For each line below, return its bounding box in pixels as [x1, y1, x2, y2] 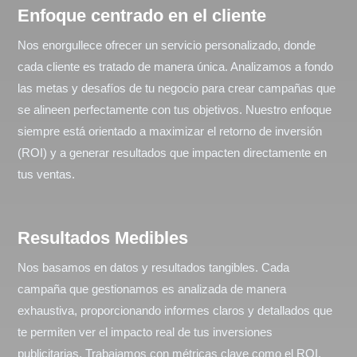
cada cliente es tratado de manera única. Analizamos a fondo [18, 60, 333, 74]
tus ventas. [18, 167, 75, 182]
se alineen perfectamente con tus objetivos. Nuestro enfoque [18, 103, 331, 117]
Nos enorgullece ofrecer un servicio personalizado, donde [18, 38, 316, 53]
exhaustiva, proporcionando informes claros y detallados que [18, 304, 332, 318]
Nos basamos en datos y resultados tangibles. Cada [18, 261, 289, 275]
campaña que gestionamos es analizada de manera [18, 282, 286, 296]
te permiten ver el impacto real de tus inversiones [18, 325, 273, 339]
